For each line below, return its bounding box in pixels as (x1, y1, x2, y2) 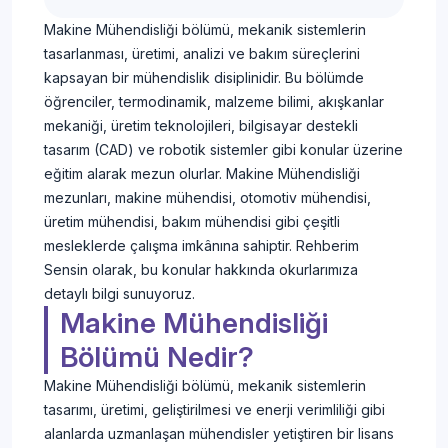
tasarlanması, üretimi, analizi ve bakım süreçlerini (44, 45, 360, 63)
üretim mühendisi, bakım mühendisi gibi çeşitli (44, 213, 340, 231)
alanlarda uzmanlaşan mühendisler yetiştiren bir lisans (44, 425, 394, 443)
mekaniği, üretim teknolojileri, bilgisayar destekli (44, 117, 358, 135)
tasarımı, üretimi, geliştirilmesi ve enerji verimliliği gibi (44, 401, 385, 419)
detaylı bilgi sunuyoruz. (44, 285, 195, 303)
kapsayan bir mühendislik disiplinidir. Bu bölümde (44, 69, 364, 87)
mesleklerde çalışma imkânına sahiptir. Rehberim (44, 237, 359, 255)
